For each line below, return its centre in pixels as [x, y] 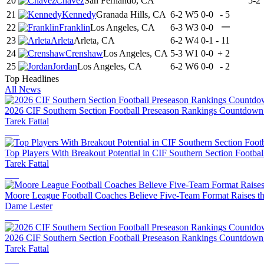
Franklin [75, 28]
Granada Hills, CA [131, 15]
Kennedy [79, 15]
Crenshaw [84, 54]
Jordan [65, 67]
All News [23, 90]
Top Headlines [32, 79]
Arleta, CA [94, 41]
